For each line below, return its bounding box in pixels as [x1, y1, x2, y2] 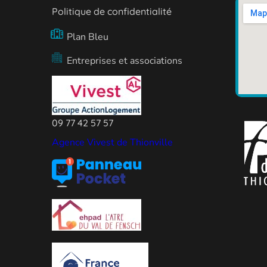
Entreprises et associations [66, 54, 182, 68]
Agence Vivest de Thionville [51, 136, 173, 150]
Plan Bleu [66, 30, 108, 44]
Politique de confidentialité [51, 5, 172, 18]
